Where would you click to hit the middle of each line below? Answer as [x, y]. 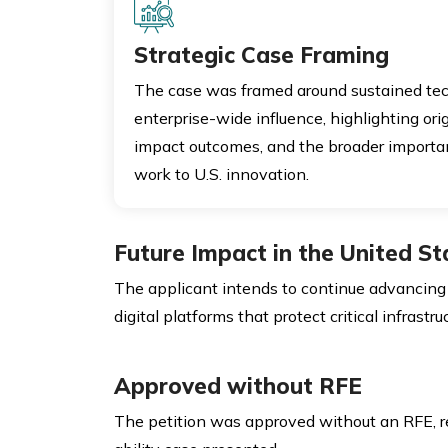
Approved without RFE [238, 386]
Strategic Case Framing [261, 55]
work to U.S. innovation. [221, 174]
